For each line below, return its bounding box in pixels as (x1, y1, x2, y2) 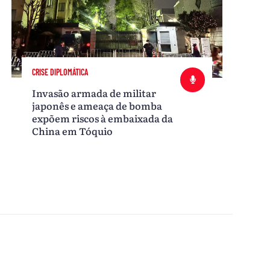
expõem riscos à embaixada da (32, 110, 174, 125)
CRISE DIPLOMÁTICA (32, 66, 89, 77)
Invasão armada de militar (32, 85, 157, 100)
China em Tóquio (32, 123, 113, 138)
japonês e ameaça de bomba (32, 98, 163, 113)
